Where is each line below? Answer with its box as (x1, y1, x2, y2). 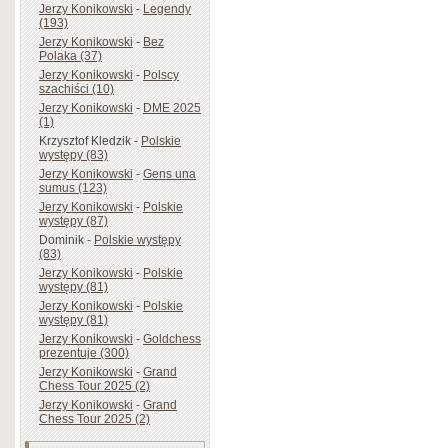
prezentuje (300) (39, 345, 129, 360)
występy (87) (39, 213, 108, 228)
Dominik (39, 232, 84, 247)
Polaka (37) (39, 48, 102, 63)
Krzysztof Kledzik (39, 133, 131, 148)
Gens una (143, 166, 196, 181)
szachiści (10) (39, 81, 114, 96)
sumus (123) (39, 180, 107, 195)
